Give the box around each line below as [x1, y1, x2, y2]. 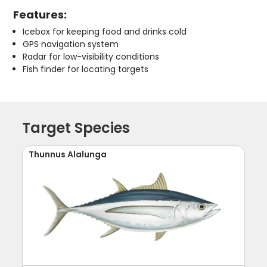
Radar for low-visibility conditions [23, 50, 160, 63]
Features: [13, 7, 67, 22]
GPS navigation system [23, 38, 119, 50]
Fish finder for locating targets [23, 63, 149, 75]
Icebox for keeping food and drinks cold [23, 25, 187, 38]
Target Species [22, 117, 131, 138]
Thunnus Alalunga [29, 148, 107, 160]
